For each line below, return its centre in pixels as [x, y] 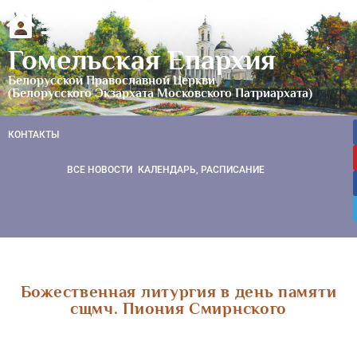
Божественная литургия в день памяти [178, 291]
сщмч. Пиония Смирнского [178, 308]
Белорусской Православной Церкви [112, 80]
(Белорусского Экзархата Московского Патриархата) [160, 93]
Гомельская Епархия [142, 59]
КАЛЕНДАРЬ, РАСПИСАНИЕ [201, 170]
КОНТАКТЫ [33, 134]
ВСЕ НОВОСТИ [100, 170]
